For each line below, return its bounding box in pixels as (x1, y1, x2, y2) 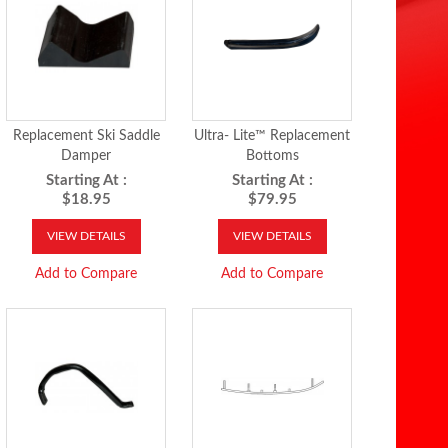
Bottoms (245, 149, 299, 163)
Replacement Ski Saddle (12, 129, 160, 143)
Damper (61, 149, 112, 163)
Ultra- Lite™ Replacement (194, 129, 351, 143)
